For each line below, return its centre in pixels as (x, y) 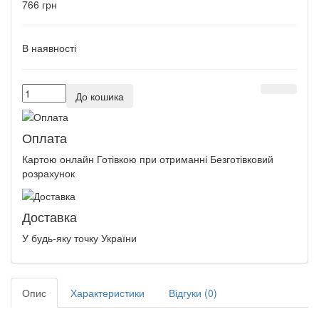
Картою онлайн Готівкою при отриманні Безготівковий (148, 158)
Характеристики (108, 293)
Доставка (49, 217)
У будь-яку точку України (79, 238)
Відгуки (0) (193, 293)
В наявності (49, 47)
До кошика (100, 96)
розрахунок (48, 173)
